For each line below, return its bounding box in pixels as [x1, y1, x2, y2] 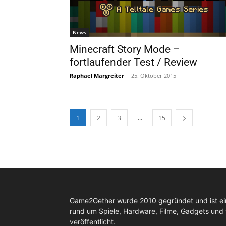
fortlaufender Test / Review [70, 55, 197, 68]
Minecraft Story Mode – [70, 43, 180, 55]
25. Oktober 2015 [131, 71, 176, 79]
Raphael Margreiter [70, 71, 124, 79]
